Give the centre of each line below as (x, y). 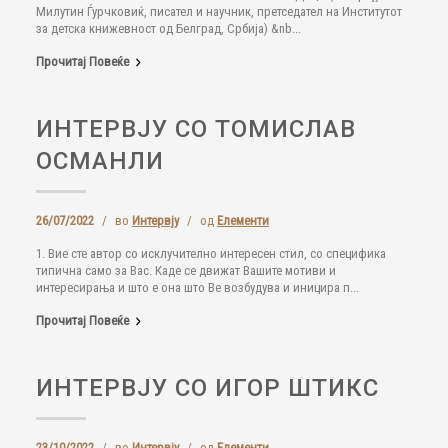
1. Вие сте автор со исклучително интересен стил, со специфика (211, 253)
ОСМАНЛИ (100, 161)
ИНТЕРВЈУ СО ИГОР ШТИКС (207, 388)
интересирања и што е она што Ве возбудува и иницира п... (197, 287)
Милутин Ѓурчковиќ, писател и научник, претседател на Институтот (219, 11)
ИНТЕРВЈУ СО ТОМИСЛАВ (196, 129)
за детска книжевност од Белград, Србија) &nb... (168, 28)
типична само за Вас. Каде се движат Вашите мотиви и (186, 270)
